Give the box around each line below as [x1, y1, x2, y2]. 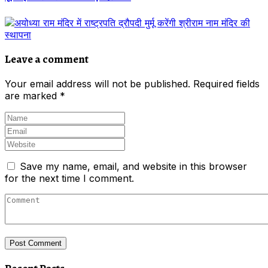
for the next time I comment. [5, 172, 134, 184]
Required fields [193, 77, 260, 90]
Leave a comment [5, 51, 89, 67]
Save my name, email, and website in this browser [20, 160, 247, 172]
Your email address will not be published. [5, 77, 190, 90]
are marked [5, 89, 60, 102]
